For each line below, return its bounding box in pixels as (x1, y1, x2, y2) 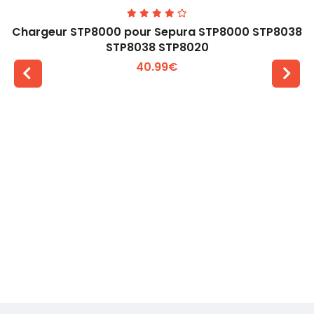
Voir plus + (135, 114, 196, 131)
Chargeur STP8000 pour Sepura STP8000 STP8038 (12, 24, 302, 41)
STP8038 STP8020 (105, 39, 209, 56)
